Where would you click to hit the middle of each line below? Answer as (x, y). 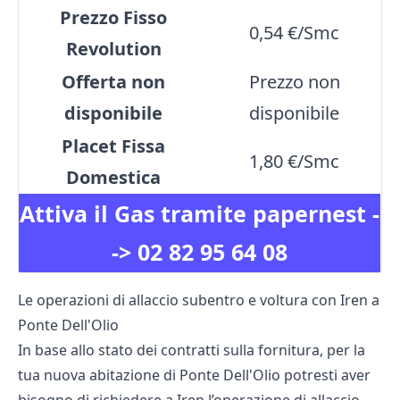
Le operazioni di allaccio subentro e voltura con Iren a (199, 300)
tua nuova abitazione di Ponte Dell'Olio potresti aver (194, 375)
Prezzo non (294, 82)
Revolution (113, 49)
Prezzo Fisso (113, 18)
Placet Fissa (113, 146)
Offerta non (113, 82)
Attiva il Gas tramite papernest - (200, 214)
